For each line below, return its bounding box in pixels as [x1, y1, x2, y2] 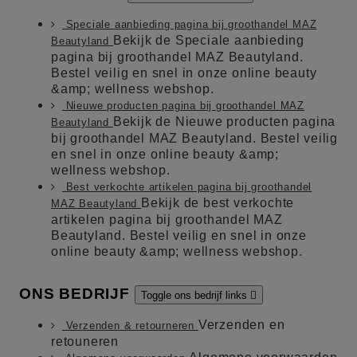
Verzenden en [198, 318, 285, 332]
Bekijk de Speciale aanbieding [112, 33, 305, 48]
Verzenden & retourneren [61, 320, 198, 332]
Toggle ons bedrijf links [140, 289, 250, 302]
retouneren [51, 335, 120, 349]
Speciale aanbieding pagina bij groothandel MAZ [61, 18, 317, 31]
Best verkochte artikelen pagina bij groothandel [61, 181, 312, 194]
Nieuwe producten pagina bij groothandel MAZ [61, 100, 305, 112]
